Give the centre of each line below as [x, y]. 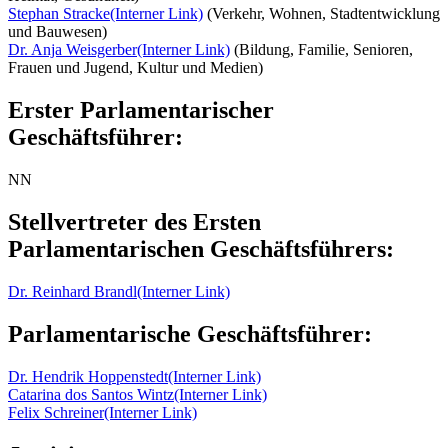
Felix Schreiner [56, 412]
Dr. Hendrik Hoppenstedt [88, 376]
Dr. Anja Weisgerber [72, 50]
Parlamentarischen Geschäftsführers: [201, 248]
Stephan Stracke [59, 14]
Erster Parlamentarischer [141, 110]
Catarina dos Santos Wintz [91, 394]
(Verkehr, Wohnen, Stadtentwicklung [321, 14]
